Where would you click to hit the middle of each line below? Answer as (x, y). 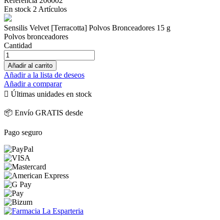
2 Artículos (50, 9)
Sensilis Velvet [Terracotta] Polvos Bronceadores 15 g (87, 27)
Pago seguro (23, 132)
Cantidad (18, 45)
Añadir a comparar (33, 83)
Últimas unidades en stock (50, 94)
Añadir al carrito (30, 65)
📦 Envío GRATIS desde (43, 112)
